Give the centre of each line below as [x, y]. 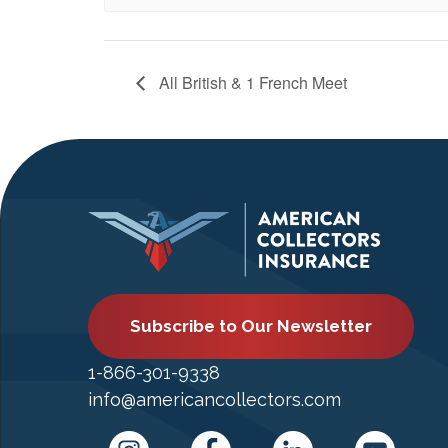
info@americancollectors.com [214, 400]
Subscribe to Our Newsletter [251, 325]
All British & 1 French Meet [251, 82]
